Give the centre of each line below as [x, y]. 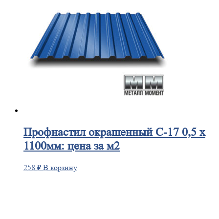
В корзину [60, 167]
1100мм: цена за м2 [72, 146]
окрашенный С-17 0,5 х [145, 132]
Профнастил [55, 132]
